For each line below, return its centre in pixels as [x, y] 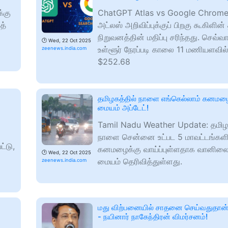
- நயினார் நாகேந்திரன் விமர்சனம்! [153, 217]
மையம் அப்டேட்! [123, 108]
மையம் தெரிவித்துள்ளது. [140, 161]
